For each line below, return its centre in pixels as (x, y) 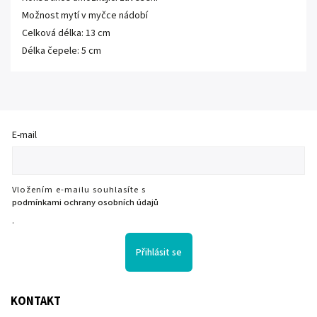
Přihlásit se (158, 252)
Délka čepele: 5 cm (62, 51)
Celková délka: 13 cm (66, 33)
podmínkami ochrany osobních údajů (85, 203)
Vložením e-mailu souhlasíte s (79, 190)
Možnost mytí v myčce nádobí (85, 15)
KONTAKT (36, 302)
